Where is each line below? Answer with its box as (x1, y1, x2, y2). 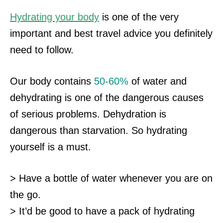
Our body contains (10, 76, 94, 87)
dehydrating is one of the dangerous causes (10, 92, 204, 104)
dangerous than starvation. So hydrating (10, 125, 187, 136)
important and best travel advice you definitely (10, 28, 213, 39)
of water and (128, 76, 187, 87)
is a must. (48, 141, 91, 153)
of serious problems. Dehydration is (10, 109, 166, 120)
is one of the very (99, 11, 179, 23)
